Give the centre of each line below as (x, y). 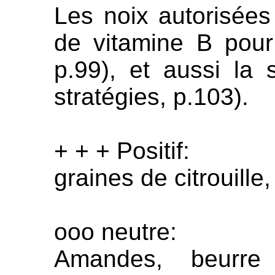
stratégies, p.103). (151, 97)
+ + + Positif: (122, 151)
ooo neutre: (115, 232)
